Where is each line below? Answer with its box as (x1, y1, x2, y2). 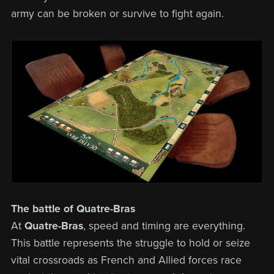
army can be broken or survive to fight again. (10, 7, 224, 21)
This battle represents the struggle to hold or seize (10, 236, 250, 250)
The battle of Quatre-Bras (10, 202, 135, 215)
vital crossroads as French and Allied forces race (10, 253, 242, 267)
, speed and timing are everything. (83, 219, 245, 232)
